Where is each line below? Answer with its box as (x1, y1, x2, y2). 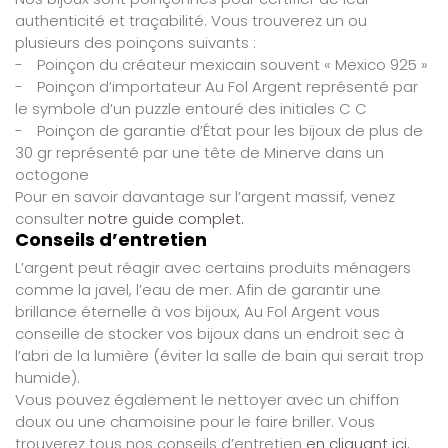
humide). (15, 366, 80, 388)
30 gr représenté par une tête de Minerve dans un (15, 141, 384, 163)
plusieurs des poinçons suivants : (15, 31, 260, 53)
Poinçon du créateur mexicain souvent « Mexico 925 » (37, 53, 428, 75)
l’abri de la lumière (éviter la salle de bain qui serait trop (15, 344, 424, 366)
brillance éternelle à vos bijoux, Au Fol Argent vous (15, 300, 380, 322)
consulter (15, 207, 88, 229)
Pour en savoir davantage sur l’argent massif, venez (15, 185, 395, 207)
